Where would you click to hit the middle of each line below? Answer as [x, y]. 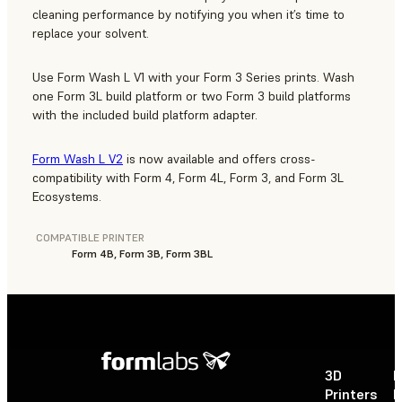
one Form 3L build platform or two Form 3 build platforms [192, 96]
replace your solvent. [91, 34]
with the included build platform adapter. [145, 115]
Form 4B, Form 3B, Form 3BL [142, 254]
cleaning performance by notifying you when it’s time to [188, 15]
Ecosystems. [67, 197]
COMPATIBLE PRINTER [90, 238]
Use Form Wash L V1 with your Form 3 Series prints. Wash [193, 78]
